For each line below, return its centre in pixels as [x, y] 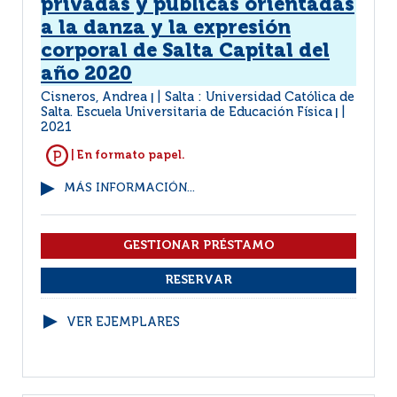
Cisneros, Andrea [96, 97]
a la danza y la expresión [166, 28]
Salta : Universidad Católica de [260, 97]
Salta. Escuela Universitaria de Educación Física [187, 113]
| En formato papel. [127, 155]
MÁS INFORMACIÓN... [129, 188]
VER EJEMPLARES [123, 323]
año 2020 [86, 74]
